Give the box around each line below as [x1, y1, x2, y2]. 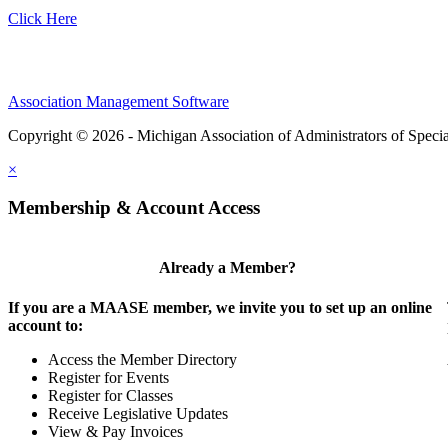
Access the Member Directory [48, 350, 237, 368]
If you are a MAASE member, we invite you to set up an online [8, 298, 432, 316]
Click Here [8, 9, 77, 27]
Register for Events [48, 368, 169, 386]
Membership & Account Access [8, 197, 260, 219]
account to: [8, 316, 83, 334]
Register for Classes [48, 386, 173, 404]
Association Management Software [8, 92, 229, 110]
